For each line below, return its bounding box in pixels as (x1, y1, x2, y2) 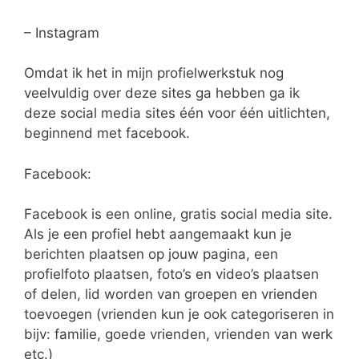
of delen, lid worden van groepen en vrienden (24, 286, 317, 303)
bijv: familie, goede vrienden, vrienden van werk (24, 326, 333, 343)
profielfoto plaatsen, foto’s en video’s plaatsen (24, 266, 319, 283)
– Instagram (24, 24, 99, 41)
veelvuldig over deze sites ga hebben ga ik (24, 85, 300, 102)
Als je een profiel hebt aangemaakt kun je (24, 226, 292, 243)
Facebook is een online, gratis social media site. (24, 206, 333, 223)
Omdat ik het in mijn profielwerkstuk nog (24, 65, 284, 82)
